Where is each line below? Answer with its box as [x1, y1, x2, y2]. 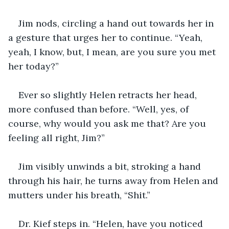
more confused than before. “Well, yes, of [8, 103, 191, 115]
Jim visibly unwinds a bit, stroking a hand [18, 160, 203, 172]
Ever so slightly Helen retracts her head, [18, 88, 199, 101]
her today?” [8, 60, 59, 72]
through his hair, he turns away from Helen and [8, 174, 221, 187]
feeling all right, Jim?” [8, 131, 105, 144]
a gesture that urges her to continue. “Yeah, [8, 31, 205, 43]
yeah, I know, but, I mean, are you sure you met [8, 45, 218, 58]
